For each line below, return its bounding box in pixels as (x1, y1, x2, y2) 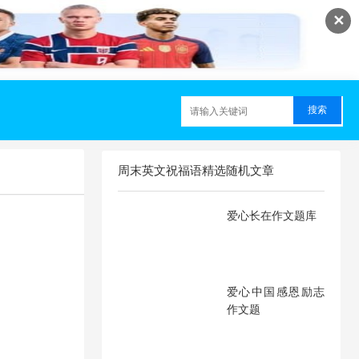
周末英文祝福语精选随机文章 (118, 164, 274, 177)
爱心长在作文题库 (227, 210, 317, 222)
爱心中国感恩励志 (227, 286, 325, 298)
